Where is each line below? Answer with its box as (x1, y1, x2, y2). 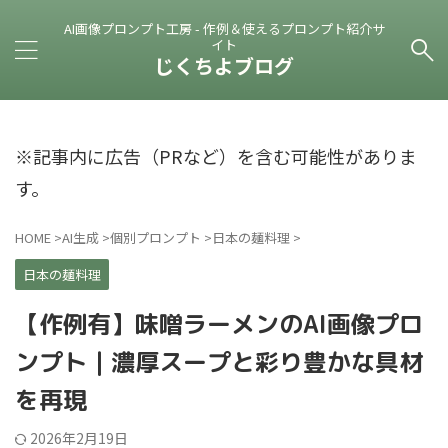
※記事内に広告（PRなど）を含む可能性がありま (15, 143, 417, 169)
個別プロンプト (110, 228, 201, 247)
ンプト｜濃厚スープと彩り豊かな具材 (15, 345, 423, 379)
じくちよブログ (154, 51, 294, 80)
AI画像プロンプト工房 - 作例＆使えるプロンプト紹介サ (63, 19, 385, 38)
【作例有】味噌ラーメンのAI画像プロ (15, 307, 423, 341)
